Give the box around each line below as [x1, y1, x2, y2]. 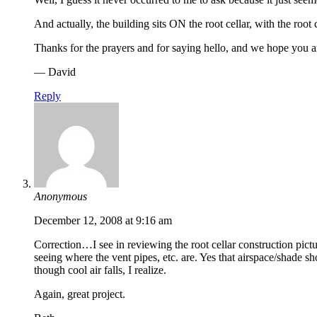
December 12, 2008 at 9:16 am [34, 214, 172, 227]
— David [34, 66, 76, 79]
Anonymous [34, 190, 87, 203]
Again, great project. [34, 288, 125, 301]
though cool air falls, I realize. [34, 264, 166, 277]
